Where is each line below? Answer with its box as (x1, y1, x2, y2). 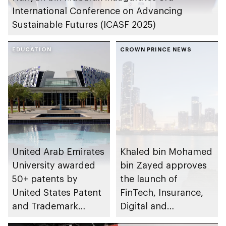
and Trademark (12, 200, 78, 212)
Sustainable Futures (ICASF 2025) (12, 18, 156, 30)
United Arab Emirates (12, 146, 104, 157)
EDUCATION (12, 45, 51, 52)
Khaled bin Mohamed (120, 146, 212, 157)
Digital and (120, 200, 167, 212)
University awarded (12, 159, 95, 171)
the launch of (120, 173, 178, 185)
